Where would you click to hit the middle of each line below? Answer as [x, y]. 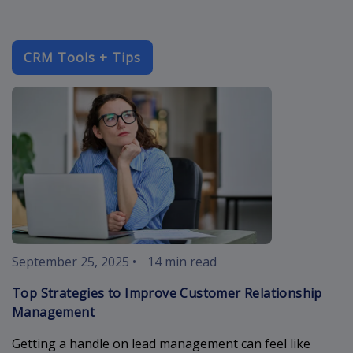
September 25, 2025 [71, 261]
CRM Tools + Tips [82, 57]
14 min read [182, 261]
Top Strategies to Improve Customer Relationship [167, 293]
